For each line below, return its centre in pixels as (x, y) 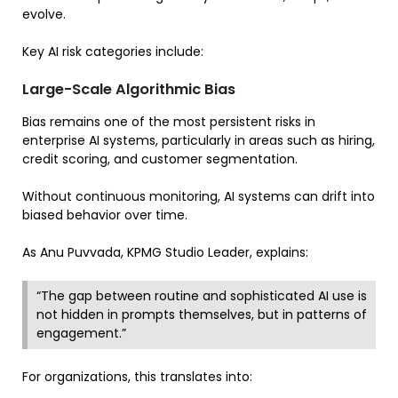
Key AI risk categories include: (113, 51)
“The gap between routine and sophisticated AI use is (202, 295)
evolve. (44, 14)
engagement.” (81, 333)
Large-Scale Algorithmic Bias (129, 89)
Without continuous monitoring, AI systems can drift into (199, 196)
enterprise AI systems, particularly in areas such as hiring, (199, 140)
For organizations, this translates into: (137, 376)
